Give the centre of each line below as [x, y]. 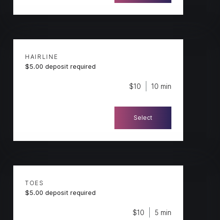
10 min [162, 86]
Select [143, 118]
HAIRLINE [41, 57]
